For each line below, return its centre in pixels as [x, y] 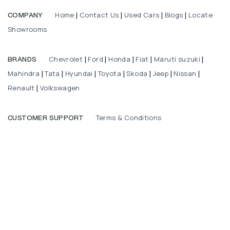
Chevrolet [65, 59]
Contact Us [99, 15]
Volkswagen [60, 88]
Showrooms [27, 29]
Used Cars [142, 15]
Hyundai [79, 73]
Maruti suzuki [177, 59]
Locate [200, 15]
